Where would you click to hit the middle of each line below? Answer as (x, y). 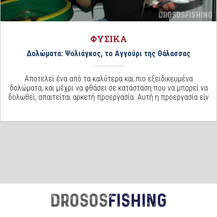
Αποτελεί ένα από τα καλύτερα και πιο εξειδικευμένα (108, 79)
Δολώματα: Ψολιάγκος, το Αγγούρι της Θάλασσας (108, 54)
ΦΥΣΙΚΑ (108, 39)
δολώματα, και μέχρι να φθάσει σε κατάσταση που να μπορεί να (108, 88)
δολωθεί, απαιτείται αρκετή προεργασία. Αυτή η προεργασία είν (108, 97)
